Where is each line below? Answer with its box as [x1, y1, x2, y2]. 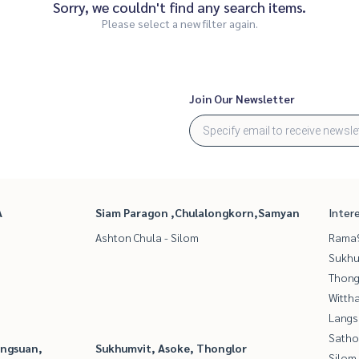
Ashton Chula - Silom [95, 230, 199, 245]
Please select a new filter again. [101, 16, 258, 31]
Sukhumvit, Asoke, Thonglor [95, 341, 247, 356]
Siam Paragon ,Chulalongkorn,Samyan [95, 205, 300, 220]
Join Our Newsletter [189, 91, 295, 107]
